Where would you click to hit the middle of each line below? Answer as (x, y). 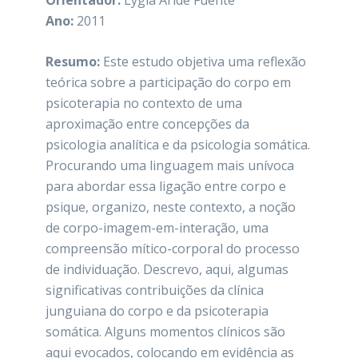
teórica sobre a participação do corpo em (169, 82)
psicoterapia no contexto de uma (144, 103)
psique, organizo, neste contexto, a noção (171, 207)
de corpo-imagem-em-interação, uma (157, 228)
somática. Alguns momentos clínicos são (166, 332)
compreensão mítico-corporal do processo (173, 249)
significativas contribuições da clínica (155, 290)
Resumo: (73, 62)
